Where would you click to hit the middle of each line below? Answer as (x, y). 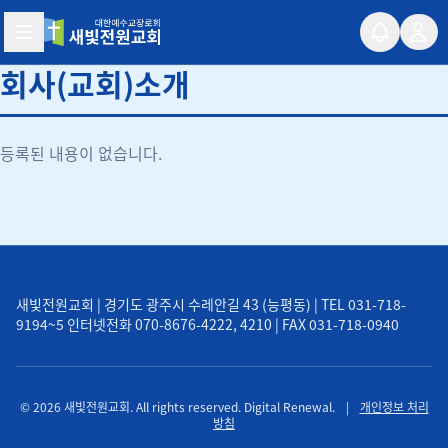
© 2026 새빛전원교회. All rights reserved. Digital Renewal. (178, 406)
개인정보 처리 (394, 406)
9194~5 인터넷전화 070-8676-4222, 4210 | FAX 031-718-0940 (207, 324)
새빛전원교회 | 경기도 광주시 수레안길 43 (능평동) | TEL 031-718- (211, 304)
